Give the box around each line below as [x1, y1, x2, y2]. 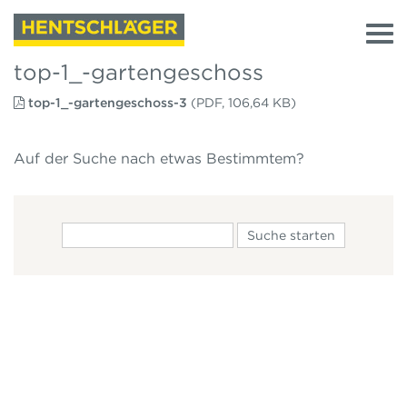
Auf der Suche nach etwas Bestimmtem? [14, 150, 304, 167]
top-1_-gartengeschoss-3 [28, 95, 187, 110]
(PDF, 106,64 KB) [191, 95, 296, 110]
